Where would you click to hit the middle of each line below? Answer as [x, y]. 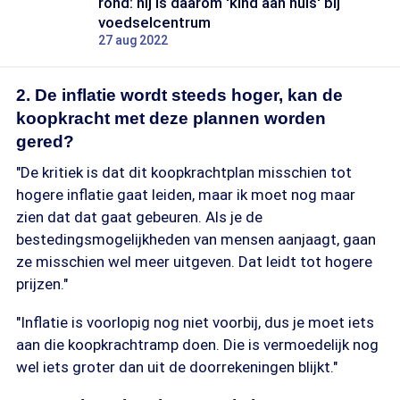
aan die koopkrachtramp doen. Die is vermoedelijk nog [197, 345]
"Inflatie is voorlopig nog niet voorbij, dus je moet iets [195, 322]
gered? [45, 142]
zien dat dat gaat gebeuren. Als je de [139, 217]
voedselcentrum [154, 22]
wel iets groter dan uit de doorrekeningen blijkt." [177, 367]
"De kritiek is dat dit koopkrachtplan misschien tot [184, 172]
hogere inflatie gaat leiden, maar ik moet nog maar [186, 195]
